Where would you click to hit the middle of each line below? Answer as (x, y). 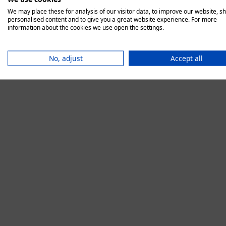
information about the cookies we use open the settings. (86, 27)
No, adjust (66, 58)
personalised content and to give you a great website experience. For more (112, 19)
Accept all (187, 58)
